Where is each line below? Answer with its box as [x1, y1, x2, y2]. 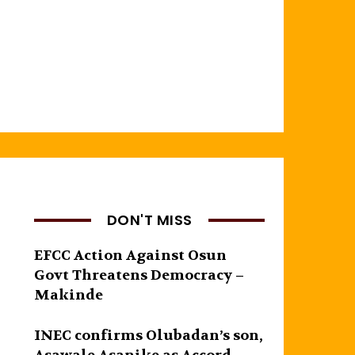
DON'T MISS [106, 209, 193, 230]
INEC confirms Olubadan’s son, [34, 326, 264, 345]
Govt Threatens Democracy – [34, 265, 245, 284]
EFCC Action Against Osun [34, 246, 227, 265]
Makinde [34, 285, 104, 304]
